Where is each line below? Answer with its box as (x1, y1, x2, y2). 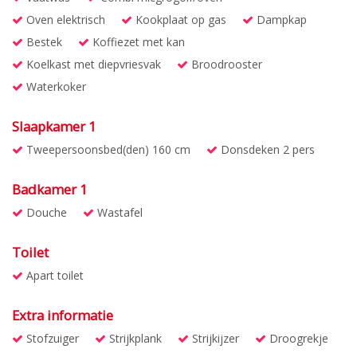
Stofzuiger (23, 331, 79, 346)
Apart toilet (23, 268, 84, 283)
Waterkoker (23, 79, 86, 94)
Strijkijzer (189, 331, 239, 346)
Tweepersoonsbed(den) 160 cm (23, 142, 190, 157)
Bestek (23, 34, 62, 49)
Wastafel (94, 205, 143, 220)
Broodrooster (188, 57, 262, 72)
